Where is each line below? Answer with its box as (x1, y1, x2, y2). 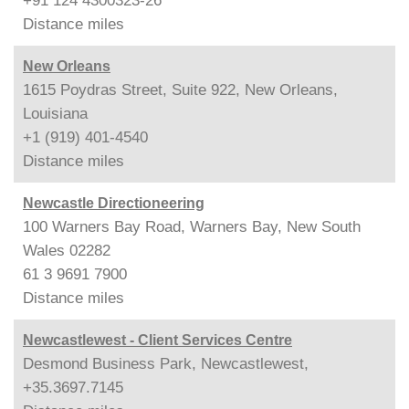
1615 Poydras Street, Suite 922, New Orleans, (23, 81, 338, 99)
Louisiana (23, 105, 88, 122)
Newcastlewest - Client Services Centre (23, 332, 292, 348)
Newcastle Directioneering (23, 195, 204, 211)
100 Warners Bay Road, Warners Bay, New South (23, 218, 361, 236)
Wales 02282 (23, 242, 110, 259)
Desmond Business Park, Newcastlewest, (23, 355, 309, 372)
